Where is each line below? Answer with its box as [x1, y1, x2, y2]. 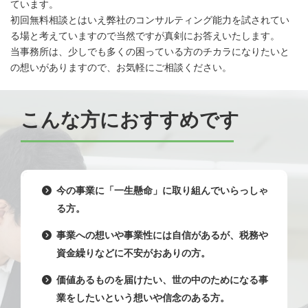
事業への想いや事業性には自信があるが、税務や [56, 230, 268, 241]
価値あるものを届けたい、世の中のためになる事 [56, 274, 268, 285]
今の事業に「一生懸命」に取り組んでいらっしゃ [56, 185, 268, 197]
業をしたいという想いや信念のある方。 [56, 291, 230, 303]
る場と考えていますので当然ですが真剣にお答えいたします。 [10, 30, 280, 42]
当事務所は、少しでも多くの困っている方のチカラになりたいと [10, 46, 289, 58]
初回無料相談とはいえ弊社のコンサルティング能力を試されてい [10, 14, 289, 26]
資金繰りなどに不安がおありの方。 [56, 247, 210, 259]
